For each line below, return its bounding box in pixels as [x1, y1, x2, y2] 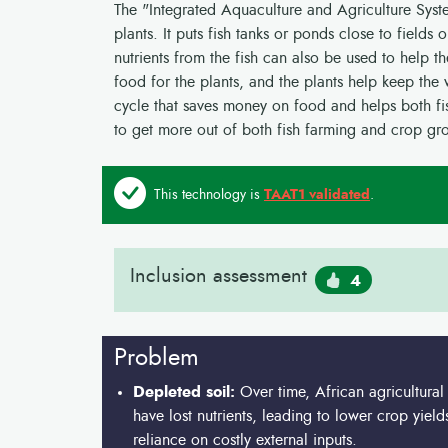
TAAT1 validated [264, 187, 370, 202]
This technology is [154, 187, 264, 202]
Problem [114, 346, 199, 370]
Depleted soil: [133, 384, 236, 400]
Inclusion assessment [130, 266, 307, 286]
